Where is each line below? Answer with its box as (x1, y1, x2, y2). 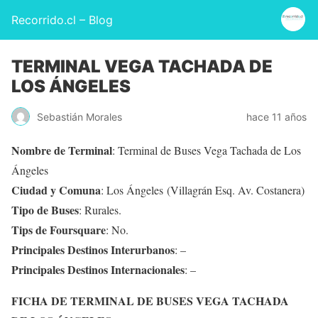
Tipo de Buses (11, 202, 79, 218)
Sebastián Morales (37, 110, 122, 123)
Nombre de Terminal (11, 142, 112, 158)
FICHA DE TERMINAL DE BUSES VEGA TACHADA (11, 292, 289, 309)
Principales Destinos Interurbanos (11, 241, 175, 258)
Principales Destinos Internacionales (11, 261, 185, 278)
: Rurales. (79, 202, 121, 217)
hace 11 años (246, 110, 307, 123)
